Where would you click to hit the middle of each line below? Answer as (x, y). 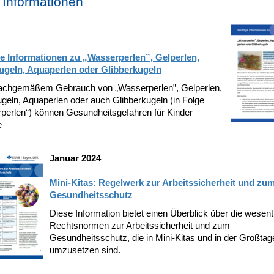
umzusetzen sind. (85, 250)
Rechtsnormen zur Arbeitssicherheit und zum (139, 225)
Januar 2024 (75, 158)
